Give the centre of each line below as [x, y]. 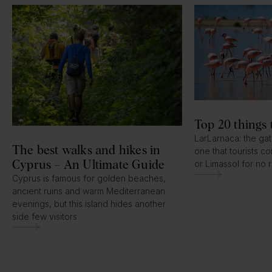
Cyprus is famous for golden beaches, [89, 178]
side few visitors [45, 216]
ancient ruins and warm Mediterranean [89, 191]
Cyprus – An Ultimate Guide [89, 164]
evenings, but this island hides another [89, 203]
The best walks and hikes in [87, 149]
